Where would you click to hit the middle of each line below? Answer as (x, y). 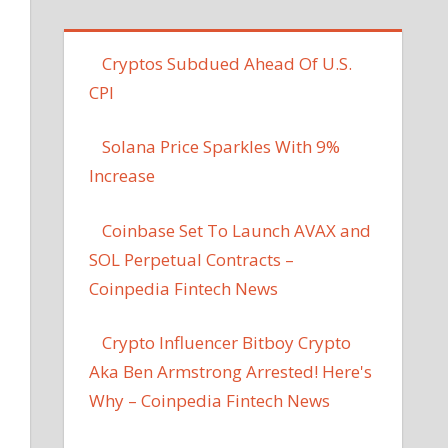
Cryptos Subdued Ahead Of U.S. (227, 63)
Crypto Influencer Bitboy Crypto (227, 343)
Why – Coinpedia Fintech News (210, 401)
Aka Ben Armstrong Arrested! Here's (231, 372)
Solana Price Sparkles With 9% (221, 147)
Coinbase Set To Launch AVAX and (237, 230)
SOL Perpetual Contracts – (192, 259)
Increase (122, 176)
